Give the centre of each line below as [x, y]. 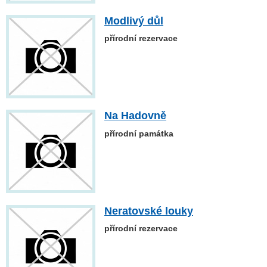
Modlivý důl [134, 21]
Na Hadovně [135, 116]
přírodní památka [139, 133]
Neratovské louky [149, 211]
